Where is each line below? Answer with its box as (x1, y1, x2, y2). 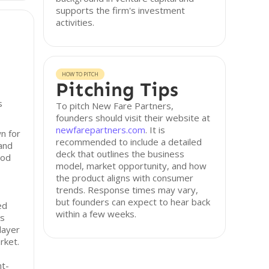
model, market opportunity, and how (56, 160, 207, 172)
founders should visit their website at (56, 112, 211, 124)
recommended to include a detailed (56, 136, 202, 148)
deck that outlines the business (56, 148, 185, 160)
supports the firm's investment (56, 4, 186, 16)
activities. (56, 16, 95, 28)
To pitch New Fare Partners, (56, 100, 174, 112)
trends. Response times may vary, (56, 184, 199, 196)
